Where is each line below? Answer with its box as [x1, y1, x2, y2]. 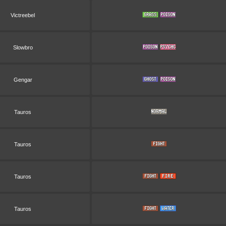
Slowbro [13, 44, 33, 50]
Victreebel [11, 12, 35, 18]
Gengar [13, 77, 32, 83]
